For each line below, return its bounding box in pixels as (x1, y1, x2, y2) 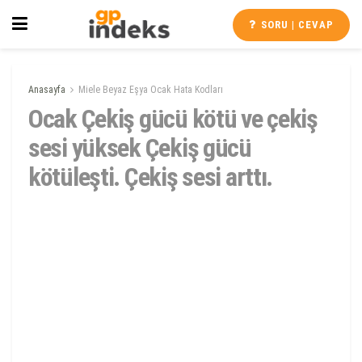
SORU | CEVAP (258, 19, 334, 31)
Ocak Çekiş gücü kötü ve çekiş (28, 103, 318, 134)
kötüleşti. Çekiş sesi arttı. (28, 162, 273, 192)
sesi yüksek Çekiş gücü (28, 133, 251, 163)
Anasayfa (28, 84, 65, 95)
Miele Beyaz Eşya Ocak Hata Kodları (78, 84, 223, 95)
